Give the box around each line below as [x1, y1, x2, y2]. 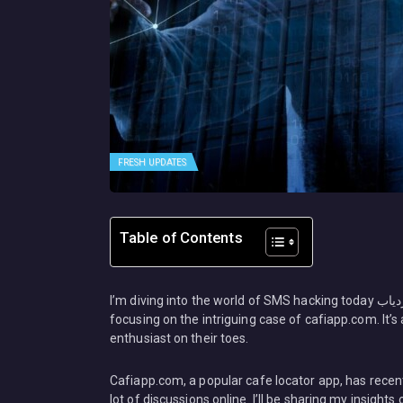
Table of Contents [120, 228, 243, 246]
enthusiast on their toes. [110, 330, 249, 345]
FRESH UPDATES [118, 157, 187, 167]
